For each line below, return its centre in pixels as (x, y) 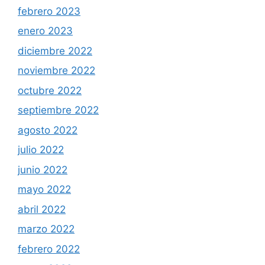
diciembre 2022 (55, 51)
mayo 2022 (44, 189)
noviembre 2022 (56, 70)
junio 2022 (43, 169)
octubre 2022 (50, 90)
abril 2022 (42, 209)
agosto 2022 (48, 130)
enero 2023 (45, 31)
